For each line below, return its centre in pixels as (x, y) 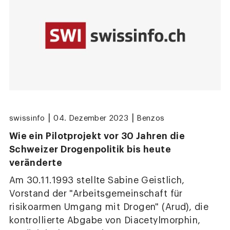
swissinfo (27, 118)
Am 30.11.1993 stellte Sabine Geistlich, (97, 180)
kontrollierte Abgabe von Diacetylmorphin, (105, 220)
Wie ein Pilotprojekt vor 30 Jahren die (97, 136)
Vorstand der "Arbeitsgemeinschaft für (96, 194)
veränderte (36, 162)
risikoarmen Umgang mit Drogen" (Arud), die (109, 207)
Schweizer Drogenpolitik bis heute (90, 149)
